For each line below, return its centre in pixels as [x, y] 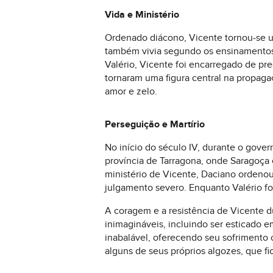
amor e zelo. [131, 91]
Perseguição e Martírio [155, 124]
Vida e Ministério [142, 14]
